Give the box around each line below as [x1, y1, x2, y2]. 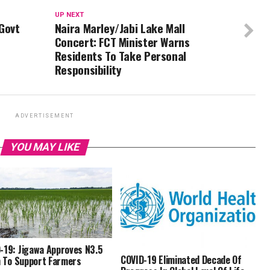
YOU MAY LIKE [8, 141, 81, 153]
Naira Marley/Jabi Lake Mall [54, 19, 185, 37]
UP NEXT [54, 11, 84, 19]
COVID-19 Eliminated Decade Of [121, 253, 242, 268]
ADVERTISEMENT [14, 113, 75, 119]
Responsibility [54, 61, 122, 78]
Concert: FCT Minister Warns [54, 33, 190, 51]
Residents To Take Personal [54, 47, 186, 64]
